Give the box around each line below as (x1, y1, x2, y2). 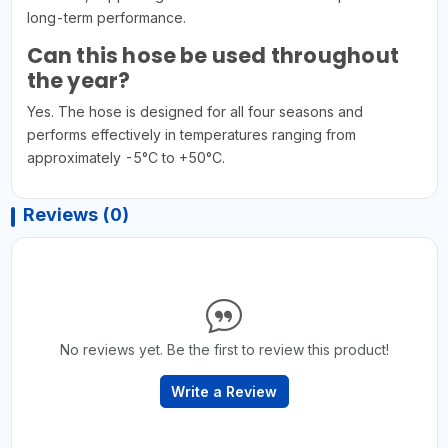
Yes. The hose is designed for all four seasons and (26, 102, 363, 120)
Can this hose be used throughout (26, 40, 399, 70)
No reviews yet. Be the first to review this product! (59, 340, 389, 358)
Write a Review (171, 382, 277, 400)
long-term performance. (26, 8, 186, 26)
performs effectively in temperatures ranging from (26, 125, 356, 143)
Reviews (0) (22, 203, 129, 225)
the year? (26, 65, 131, 95)
